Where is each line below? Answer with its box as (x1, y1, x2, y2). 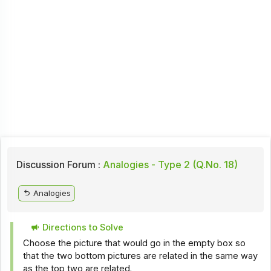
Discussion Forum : (16, 158, 100, 171)
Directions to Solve (40, 221, 124, 233)
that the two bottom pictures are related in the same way (23, 250, 258, 262)
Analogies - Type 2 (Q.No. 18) (100, 158, 238, 171)
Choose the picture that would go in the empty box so (23, 238, 246, 249)
